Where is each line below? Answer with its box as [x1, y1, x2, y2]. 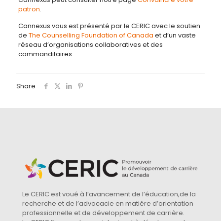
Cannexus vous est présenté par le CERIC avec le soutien [18, 21, 200, 31]
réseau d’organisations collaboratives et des [18, 39, 163, 49]
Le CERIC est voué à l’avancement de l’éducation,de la [22, 189, 196, 199]
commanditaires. [18, 49, 74, 59]
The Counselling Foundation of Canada [28, 30, 153, 40]
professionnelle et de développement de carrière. [22, 208, 184, 218]
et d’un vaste [153, 30, 196, 40]
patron [18, 4, 40, 14]
